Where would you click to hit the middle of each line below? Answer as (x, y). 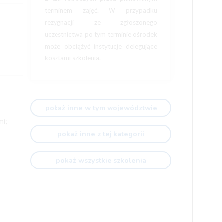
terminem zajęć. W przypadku (101, 10)
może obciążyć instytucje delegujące (101, 46)
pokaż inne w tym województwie (112, 108)
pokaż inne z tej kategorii (112, 134)
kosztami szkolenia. (73, 58)
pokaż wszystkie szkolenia (112, 160)
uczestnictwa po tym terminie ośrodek (101, 34)
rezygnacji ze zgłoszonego (101, 22)
